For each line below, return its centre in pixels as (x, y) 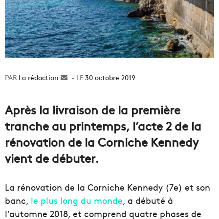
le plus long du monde (77, 200)
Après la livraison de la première (93, 109)
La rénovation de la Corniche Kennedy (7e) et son (108, 187)
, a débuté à (148, 200)
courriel (79, 98)
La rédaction (39, 77)
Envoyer (80, 77)
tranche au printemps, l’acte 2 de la (103, 126)
